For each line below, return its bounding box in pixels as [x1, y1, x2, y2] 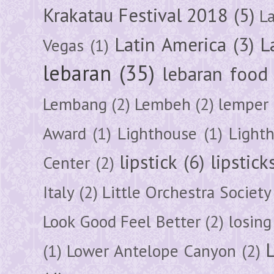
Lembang [43, 92, 107, 115]
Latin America [114, 32, 226, 57]
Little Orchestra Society [102, 180, 272, 203]
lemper [218, 92, 268, 115]
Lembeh [135, 92, 191, 115]
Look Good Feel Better [43, 210, 201, 232]
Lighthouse [117, 122, 198, 144]
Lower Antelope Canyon [67, 239, 237, 262]
